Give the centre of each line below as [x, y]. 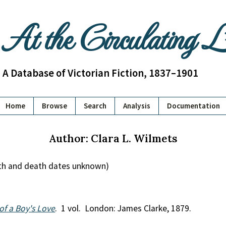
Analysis [137, 106]
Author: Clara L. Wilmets [113, 138]
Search [95, 106]
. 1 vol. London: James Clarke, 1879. [123, 208]
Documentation [193, 106]
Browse [54, 106]
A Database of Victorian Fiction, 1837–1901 [100, 73]
